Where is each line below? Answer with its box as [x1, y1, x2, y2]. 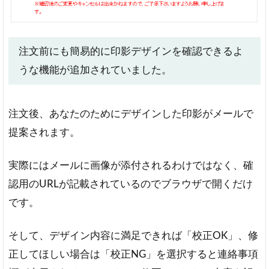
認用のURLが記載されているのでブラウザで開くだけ [8, 179, 253, 190]
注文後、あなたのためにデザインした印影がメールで [8, 109, 253, 119]
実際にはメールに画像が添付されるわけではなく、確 [8, 160, 253, 171]
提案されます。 [8, 127, 80, 138]
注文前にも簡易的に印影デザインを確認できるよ [18, 46, 243, 57]
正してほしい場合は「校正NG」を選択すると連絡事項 [8, 249, 258, 260]
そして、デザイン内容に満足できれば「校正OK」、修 [8, 231, 258, 241]
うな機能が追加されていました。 [18, 65, 172, 76]
